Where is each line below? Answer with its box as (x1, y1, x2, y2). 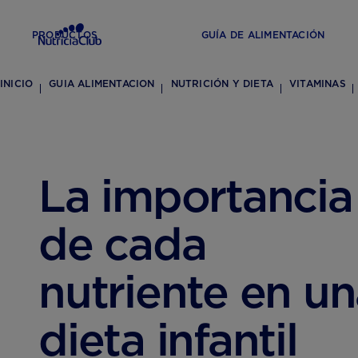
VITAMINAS (289, 78, 346, 89)
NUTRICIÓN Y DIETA (170, 78, 274, 89)
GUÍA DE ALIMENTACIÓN (201, 29, 325, 41)
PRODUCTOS (31, 29, 98, 41)
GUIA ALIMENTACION (49, 78, 155, 89)
